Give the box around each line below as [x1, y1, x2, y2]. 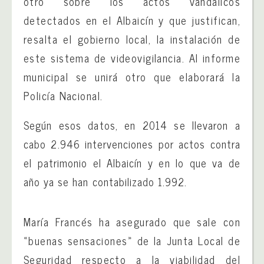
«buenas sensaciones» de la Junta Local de [24, 232, 240, 249]
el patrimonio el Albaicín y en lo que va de [24, 154, 240, 171]
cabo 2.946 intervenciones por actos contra [24, 135, 240, 153]
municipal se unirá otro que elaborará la [24, 68, 240, 85]
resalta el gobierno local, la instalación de [24, 30, 240, 48]
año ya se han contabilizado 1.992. [24, 173, 187, 190]
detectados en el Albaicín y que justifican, [24, 11, 240, 29]
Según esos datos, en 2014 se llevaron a [24, 116, 240, 134]
